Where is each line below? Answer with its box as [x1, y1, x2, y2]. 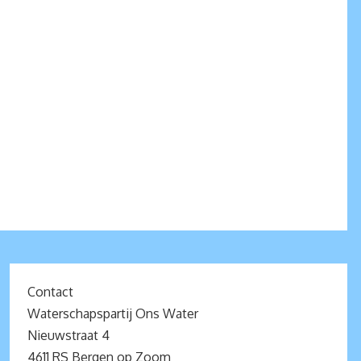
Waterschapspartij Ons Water [27, 305, 198, 322]
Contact [27, 284, 73, 301]
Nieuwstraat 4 [27, 327, 110, 344]
